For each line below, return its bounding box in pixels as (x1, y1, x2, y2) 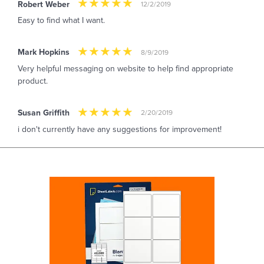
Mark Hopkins (18, 47, 70, 58)
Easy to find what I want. (18, 15, 105, 26)
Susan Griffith (18, 107, 70, 118)
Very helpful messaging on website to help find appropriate (18, 64, 233, 74)
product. (18, 76, 48, 87)
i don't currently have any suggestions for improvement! (18, 124, 222, 134)
